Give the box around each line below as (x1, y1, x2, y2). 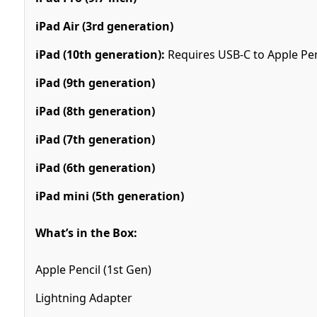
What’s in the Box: (35, 224, 137, 241)
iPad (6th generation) (35, 159, 155, 175)
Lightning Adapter (35, 289, 132, 306)
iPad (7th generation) (35, 131, 155, 147)
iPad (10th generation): (35, 46, 165, 62)
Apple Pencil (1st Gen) (35, 261, 151, 277)
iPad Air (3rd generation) (35, 18, 173, 34)
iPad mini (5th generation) (35, 188, 184, 204)
